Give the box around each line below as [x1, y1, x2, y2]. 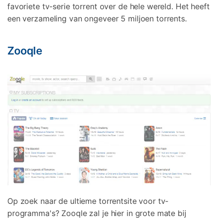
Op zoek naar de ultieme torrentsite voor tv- [7, 196, 169, 206]
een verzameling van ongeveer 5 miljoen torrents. [7, 13, 187, 23]
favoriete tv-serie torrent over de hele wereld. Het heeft [7, 1, 210, 11]
